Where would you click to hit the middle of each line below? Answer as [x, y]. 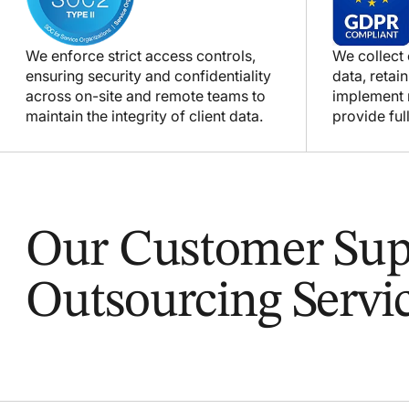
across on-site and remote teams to [146, 95]
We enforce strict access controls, [141, 55]
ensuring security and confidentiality [148, 75]
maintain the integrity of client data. [144, 115]
